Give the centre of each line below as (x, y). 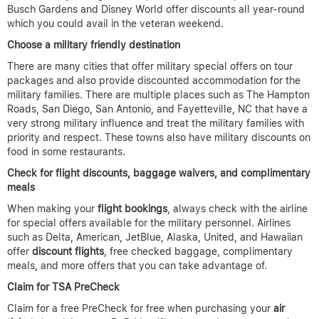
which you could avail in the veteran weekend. (115, 24)
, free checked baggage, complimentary (198, 252)
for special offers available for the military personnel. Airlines (149, 223)
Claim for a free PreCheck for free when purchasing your (140, 309)
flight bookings (132, 209)
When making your (52, 209)
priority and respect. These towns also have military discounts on (159, 138)
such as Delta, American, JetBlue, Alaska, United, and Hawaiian (155, 237)
